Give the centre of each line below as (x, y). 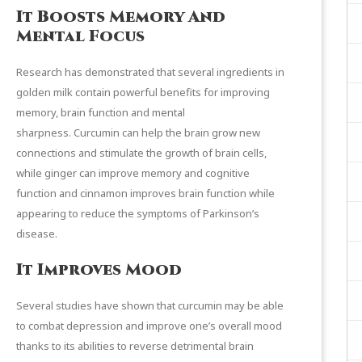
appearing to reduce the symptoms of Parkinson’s (138, 213)
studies (74, 305)
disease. (37, 233)
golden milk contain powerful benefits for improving (143, 92)
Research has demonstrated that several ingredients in (150, 72)
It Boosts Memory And (121, 16)
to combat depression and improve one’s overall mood (149, 325)
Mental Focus (80, 36)
